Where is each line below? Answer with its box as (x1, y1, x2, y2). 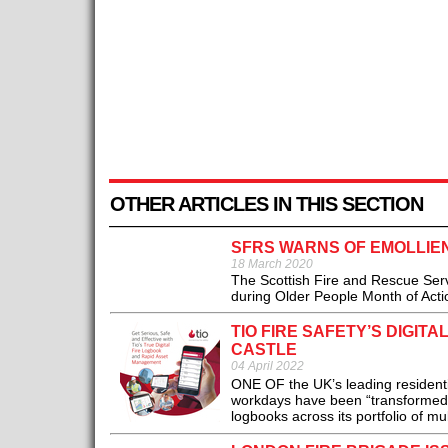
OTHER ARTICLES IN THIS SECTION (109, 193, 423, 216)
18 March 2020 (230, 257, 313, 272)
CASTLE (230, 341, 297, 359)
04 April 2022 (230, 359, 304, 374)
